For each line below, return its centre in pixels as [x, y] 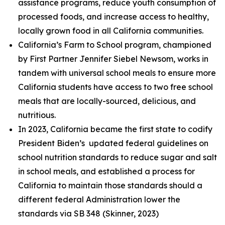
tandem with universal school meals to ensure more [117, 73]
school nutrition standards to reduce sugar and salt [118, 157]
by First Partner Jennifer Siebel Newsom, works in [113, 59]
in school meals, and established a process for [106, 171]
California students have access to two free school [116, 87]
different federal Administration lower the [99, 199]
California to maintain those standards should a [110, 185]
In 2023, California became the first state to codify [115, 129]
